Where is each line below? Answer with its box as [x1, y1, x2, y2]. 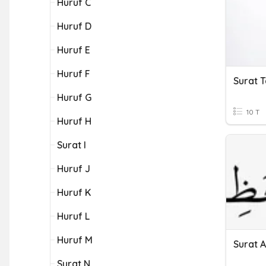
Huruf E [57, 44, 90, 56]
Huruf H [57, 115, 91, 127]
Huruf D [57, 20, 91, 32]
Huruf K [57, 186, 91, 198]
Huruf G [57, 91, 91, 103]
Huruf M [57, 234, 93, 246]
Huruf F [57, 68, 90, 80]
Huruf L [57, 210, 90, 222]
